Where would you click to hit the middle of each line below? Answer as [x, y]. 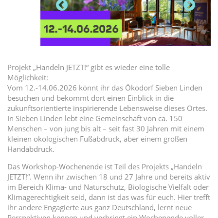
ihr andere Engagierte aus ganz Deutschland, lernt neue [100, 207]
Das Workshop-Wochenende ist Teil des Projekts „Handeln [105, 166]
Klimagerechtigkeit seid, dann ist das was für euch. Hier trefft [109, 197]
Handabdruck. [31, 149]
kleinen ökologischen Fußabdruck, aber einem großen [97, 138]
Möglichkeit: [28, 77]
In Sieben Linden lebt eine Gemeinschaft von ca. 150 [95, 118]
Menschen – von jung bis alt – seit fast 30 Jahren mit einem [106, 128]
